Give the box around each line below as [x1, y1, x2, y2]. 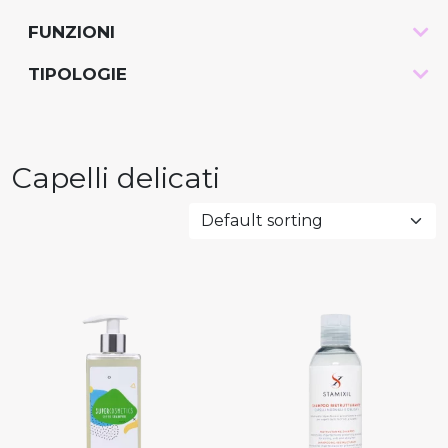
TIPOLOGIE [28, 63, 127, 84]
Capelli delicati [12, 159, 220, 195]
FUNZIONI [28, 21, 115, 42]
